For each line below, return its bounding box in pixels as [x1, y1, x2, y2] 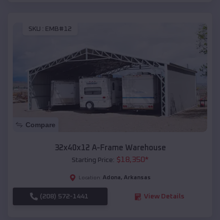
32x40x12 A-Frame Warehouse [54, 144, 166, 152]
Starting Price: [71, 157, 114, 164]
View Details [143, 193, 184, 200]
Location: [79, 175, 102, 181]
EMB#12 [45, 26, 72, 33]
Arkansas [124, 175, 151, 181]
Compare [26, 121, 55, 129]
